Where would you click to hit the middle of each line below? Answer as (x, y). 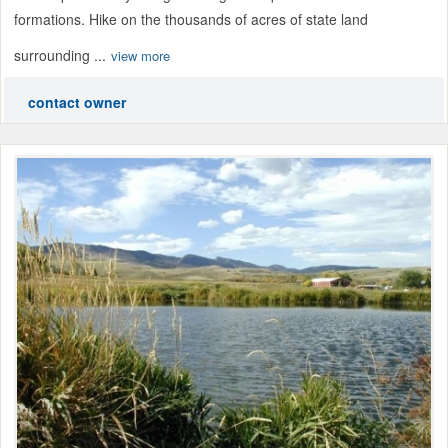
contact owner (77, 102)
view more (140, 56)
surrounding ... (60, 55)
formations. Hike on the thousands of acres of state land (191, 19)
